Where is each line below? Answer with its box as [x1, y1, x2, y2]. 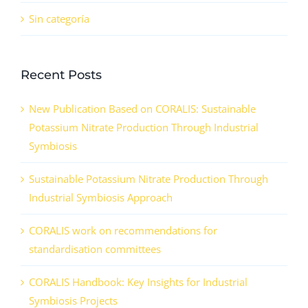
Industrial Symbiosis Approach [29, 190, 173, 205]
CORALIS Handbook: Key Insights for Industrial [29, 275, 247, 289]
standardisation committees [29, 242, 161, 256]
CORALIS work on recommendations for [29, 223, 217, 238]
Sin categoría [29, 12, 89, 26]
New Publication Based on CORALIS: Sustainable [29, 102, 256, 116]
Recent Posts [21, 67, 102, 83]
